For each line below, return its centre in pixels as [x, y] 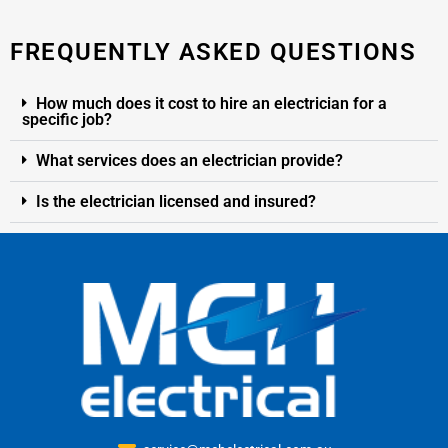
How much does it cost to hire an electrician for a [211, 103]
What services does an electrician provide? [189, 160]
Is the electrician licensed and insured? [176, 201]
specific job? [67, 119]
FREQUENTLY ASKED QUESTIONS [213, 51]
